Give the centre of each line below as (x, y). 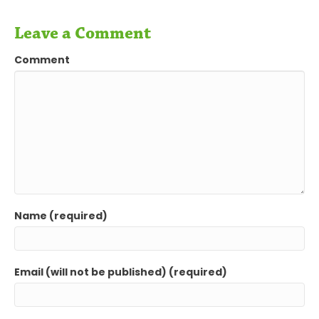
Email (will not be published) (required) (121, 272)
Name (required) (61, 215)
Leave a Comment (83, 33)
